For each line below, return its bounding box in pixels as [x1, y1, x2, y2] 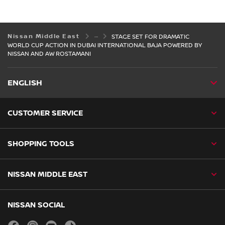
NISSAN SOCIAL [8, 200, 65, 209]
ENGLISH [8, 78, 42, 88]
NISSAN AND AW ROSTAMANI [8, 50, 91, 58]
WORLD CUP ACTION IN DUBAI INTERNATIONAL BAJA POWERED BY [8, 41, 202, 49]
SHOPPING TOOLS [8, 139, 74, 148]
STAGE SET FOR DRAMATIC [111, 33, 189, 41]
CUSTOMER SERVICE [8, 108, 83, 118]
